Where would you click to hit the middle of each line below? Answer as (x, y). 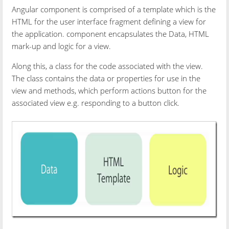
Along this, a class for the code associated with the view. (108, 66)
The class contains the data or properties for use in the (106, 78)
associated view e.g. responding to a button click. (96, 102)
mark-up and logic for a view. (62, 46)
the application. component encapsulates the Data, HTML (111, 33)
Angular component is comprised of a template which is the (114, 9)
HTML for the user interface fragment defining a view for (109, 21)
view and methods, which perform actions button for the (109, 90)
